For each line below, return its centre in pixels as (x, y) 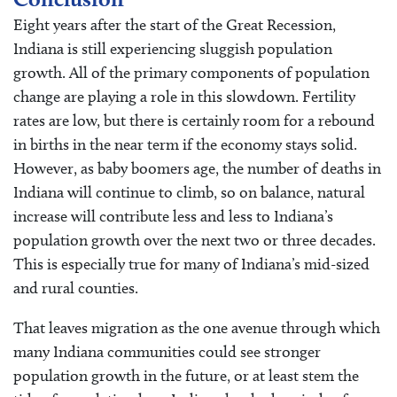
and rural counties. (76, 288)
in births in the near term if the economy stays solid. (185, 144)
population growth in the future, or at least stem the (186, 376)
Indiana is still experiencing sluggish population (173, 48)
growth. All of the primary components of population (191, 72)
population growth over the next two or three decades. (195, 240)
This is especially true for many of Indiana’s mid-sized (191, 264)
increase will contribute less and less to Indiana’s (173, 216)
